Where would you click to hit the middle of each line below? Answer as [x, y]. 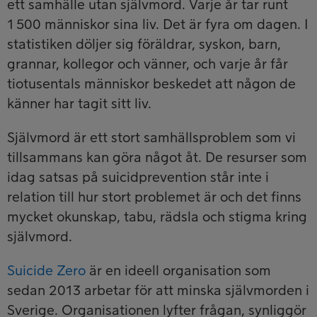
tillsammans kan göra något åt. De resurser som [157, 157]
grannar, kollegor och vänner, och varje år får [148, 64]
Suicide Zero [46, 271]
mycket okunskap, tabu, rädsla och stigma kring [157, 217]
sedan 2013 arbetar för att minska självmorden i [158, 290]
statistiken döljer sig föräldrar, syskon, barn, [144, 44]
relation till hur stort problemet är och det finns [154, 197]
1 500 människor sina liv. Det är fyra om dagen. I [158, 24]
